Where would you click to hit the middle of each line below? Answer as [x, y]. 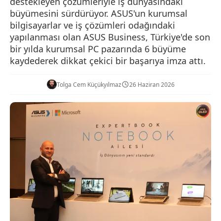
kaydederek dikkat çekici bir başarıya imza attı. [108, 61]
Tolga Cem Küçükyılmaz [89, 84]
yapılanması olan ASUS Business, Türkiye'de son [110, 37]
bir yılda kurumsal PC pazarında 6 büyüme [98, 49]
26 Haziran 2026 [152, 84]
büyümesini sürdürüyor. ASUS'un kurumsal [99, 13]
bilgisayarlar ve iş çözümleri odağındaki [92, 25]
